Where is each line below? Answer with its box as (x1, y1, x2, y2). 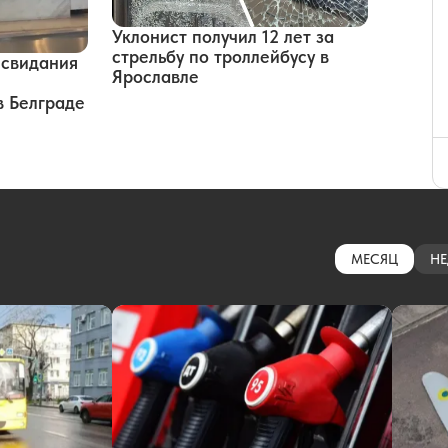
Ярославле (112, 65, 199, 87)
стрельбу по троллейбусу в (112, 45, 329, 67)
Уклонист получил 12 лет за (112, 25, 334, 47)
